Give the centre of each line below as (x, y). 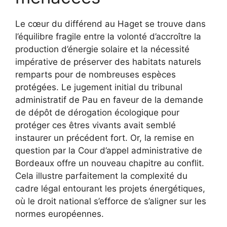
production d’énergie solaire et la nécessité (102, 49)
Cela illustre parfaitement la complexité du (101, 176)
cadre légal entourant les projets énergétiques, (110, 188)
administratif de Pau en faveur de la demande (109, 100)
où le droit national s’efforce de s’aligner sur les (111, 201)
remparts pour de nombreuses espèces (96, 74)
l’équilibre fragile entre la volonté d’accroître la (108, 36)
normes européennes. (60, 214)
